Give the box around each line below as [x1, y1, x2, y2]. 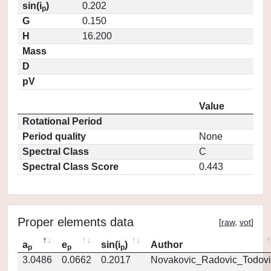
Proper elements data [18, 215, 134, 229]
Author [151, 240, 183, 250]
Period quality [22, 131, 86, 142]
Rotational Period [22, 116, 102, 126]
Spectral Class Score [22, 162, 119, 172]
